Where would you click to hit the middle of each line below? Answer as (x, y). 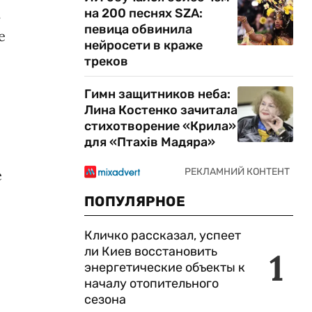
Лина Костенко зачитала (161, 110)
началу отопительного (151, 283)
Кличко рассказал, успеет (163, 235)
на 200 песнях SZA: (143, 13)
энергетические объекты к (165, 267)
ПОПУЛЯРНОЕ (135, 201)
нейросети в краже (143, 45)
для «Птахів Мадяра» (150, 142)
